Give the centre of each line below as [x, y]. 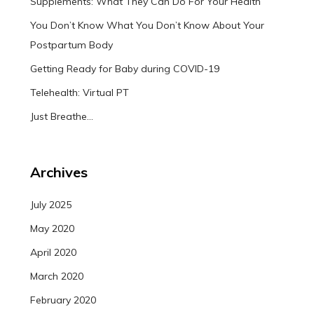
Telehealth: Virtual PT [79, 93]
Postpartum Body [71, 45]
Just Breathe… [61, 117]
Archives [59, 172]
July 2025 [50, 205]
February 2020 [63, 300]
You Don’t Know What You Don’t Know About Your [147, 26]
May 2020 [52, 229]
